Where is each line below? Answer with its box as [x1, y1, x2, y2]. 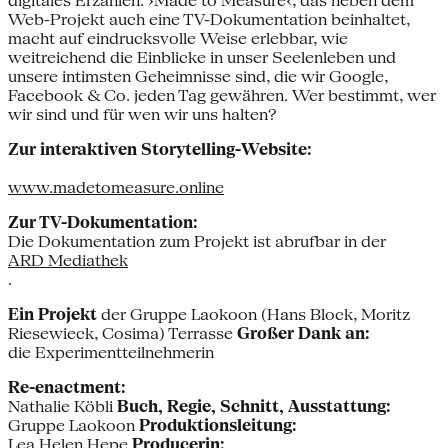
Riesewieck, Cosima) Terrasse [8, 324, 237, 344]
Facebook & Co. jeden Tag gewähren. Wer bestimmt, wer [8, 86, 436, 106]
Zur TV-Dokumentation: [8, 213, 198, 233]
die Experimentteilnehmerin [8, 343, 214, 363]
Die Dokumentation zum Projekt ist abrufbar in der [8, 232, 386, 252]
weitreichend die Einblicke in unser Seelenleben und [8, 48, 396, 68]
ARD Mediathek [8, 251, 128, 271]
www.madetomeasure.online [8, 178, 224, 198]
